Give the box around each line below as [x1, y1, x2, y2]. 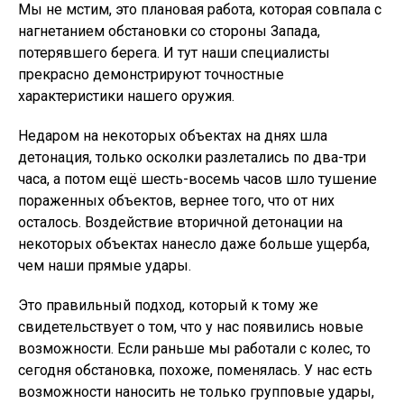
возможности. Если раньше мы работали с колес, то [18, 340, 371, 358]
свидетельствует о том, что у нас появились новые [18, 318, 363, 336]
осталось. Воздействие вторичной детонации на [18, 214, 343, 232]
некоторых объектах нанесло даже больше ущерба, [18, 235, 370, 253]
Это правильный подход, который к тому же [18, 297, 318, 315]
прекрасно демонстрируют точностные [18, 66, 284, 84]
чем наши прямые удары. [18, 257, 191, 275]
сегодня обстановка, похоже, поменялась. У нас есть [18, 362, 372, 380]
